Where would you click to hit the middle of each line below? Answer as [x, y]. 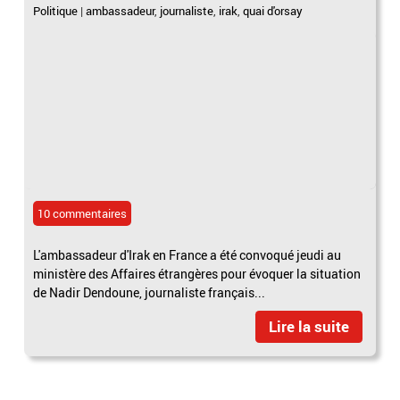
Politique [56, 11]
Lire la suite [308, 327]
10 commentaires [83, 214]
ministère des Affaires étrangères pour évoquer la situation [197, 274]
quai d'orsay [273, 11]
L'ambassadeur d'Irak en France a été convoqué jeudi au [187, 255]
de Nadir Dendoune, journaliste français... [150, 293]
